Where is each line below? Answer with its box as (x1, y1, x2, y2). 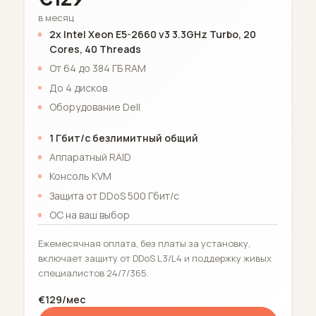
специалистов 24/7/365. (37, 267, 149, 280)
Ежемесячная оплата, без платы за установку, (37, 237, 250, 250)
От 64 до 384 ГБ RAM (49, 61, 146, 75)
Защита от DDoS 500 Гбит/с (49, 188, 179, 202)
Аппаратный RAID (49, 150, 131, 164)
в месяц (37, 11, 74, 24)
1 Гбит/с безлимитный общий (49, 130, 198, 145)
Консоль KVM (49, 169, 111, 183)
